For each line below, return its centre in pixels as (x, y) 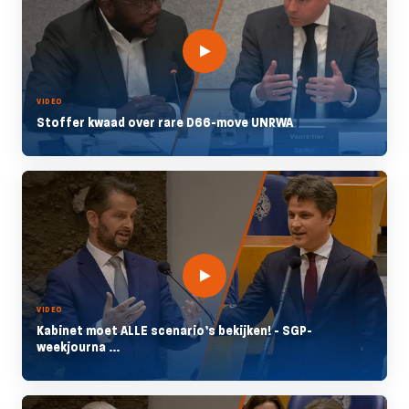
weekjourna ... (78, 347)
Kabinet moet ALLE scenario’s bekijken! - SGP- (174, 330)
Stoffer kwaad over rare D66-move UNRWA (165, 122)
